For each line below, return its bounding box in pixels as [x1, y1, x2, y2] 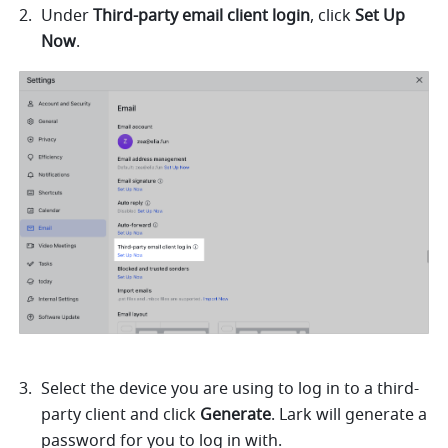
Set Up [355, 4, 406, 29]
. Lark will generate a [271, 402, 428, 427]
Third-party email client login [93, 4, 311, 29]
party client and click [41, 402, 201, 427]
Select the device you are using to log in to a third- [41, 376, 420, 401]
